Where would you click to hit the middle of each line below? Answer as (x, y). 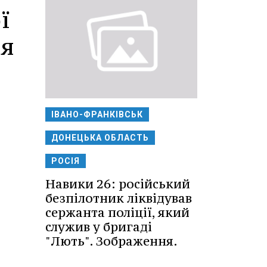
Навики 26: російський (118, 184)
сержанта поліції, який (117, 212)
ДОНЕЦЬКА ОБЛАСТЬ (100, 137)
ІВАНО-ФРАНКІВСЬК (97, 114)
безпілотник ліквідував (119, 198)
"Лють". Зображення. (111, 241)
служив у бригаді (99, 226)
